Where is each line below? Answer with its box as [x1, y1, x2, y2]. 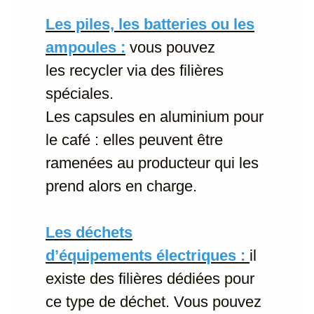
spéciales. [46, 84, 114, 102]
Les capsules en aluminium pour [46, 107, 264, 125]
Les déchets [46, 223, 132, 241]
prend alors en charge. [46, 177, 197, 195]
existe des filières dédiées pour [46, 269, 254, 287]
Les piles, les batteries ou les [46, 15, 254, 33]
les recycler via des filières [46, 61, 224, 79]
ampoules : [46, 38, 125, 56]
